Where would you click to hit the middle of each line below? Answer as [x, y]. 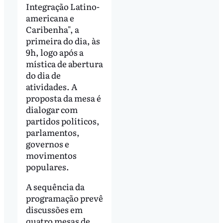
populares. [47, 166]
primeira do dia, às [63, 40]
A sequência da [55, 186]
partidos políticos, [62, 120]
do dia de [43, 75]
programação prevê [64, 198]
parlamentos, [53, 132]
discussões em [54, 209]
